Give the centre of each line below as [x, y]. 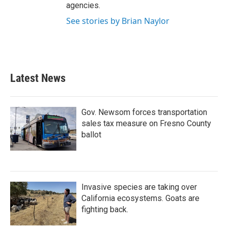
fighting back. [105, 209]
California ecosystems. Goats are [140, 198]
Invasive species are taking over [139, 187]
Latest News [38, 78]
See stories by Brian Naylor [118, 21]
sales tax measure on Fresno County [146, 123]
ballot [91, 135]
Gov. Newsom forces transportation [144, 112]
